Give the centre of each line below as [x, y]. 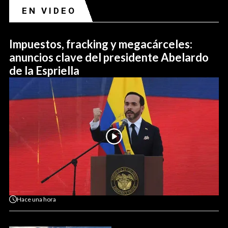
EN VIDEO [49, 11]
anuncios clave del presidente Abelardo [109, 58]
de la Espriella [44, 71]
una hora [44, 199]
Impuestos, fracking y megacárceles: [101, 44]
